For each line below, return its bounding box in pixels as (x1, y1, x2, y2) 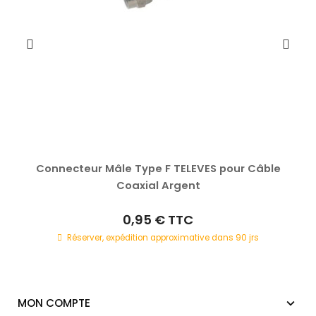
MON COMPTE (18, 296, 90, 311)
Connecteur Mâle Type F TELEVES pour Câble (35, 161, 281, 176)
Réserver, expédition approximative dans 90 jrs (66, 232, 259, 244)
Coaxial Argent (116, 178, 200, 193)
